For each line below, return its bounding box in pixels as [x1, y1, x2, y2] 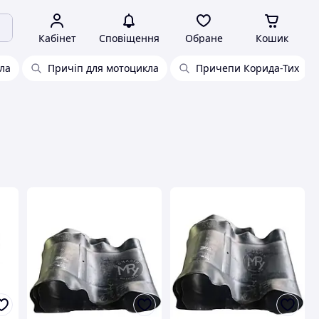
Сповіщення [98, 31, 159, 45]
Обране [184, 31, 223, 45]
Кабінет [38, 31, 76, 45]
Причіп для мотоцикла [48, 61, 159, 75]
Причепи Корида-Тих [196, 61, 299, 75]
